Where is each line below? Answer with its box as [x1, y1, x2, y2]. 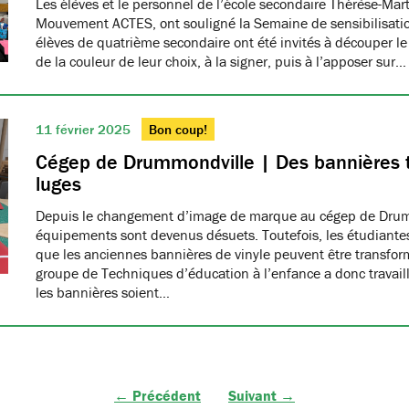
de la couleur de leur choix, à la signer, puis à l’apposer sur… [36, 52, 406, 70]
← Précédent [114, 386, 201, 404]
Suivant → [228, 386, 295, 404]
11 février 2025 [36, 121, 134, 138]
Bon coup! [149, 121, 207, 138]
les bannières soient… [36, 283, 170, 301]
